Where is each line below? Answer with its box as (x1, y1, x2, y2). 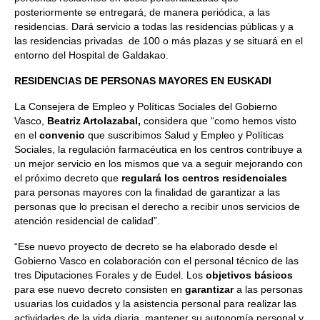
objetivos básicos (206, 269, 293, 281)
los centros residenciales (164, 172, 287, 184)
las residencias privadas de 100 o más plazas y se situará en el (14, 35, 303, 46)
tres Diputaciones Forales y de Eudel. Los (14, 269, 206, 281)
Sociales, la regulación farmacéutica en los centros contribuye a (14, 144, 302, 155)
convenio (39, 129, 85, 141)
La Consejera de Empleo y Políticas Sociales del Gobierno (14, 101, 277, 112)
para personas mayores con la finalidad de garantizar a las (14, 186, 280, 198)
